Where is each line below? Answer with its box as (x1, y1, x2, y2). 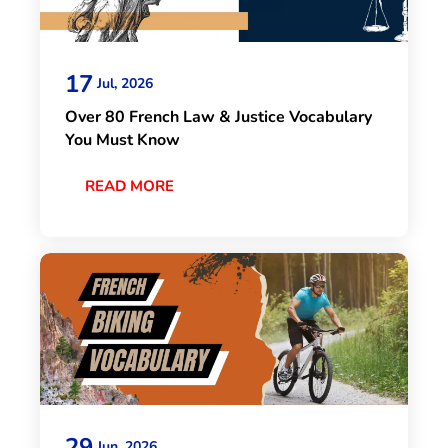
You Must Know (65, 128, 180, 151)
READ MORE (85, 175, 174, 196)
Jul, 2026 (97, 74, 153, 94)
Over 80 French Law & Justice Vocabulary (65, 105, 372, 128)
